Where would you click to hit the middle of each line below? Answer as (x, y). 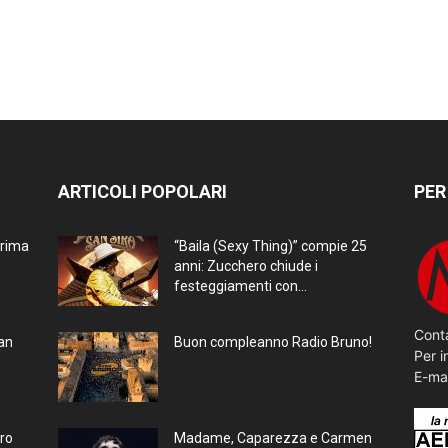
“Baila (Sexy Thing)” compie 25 (270, 246)
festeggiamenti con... (240, 286)
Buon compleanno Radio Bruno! (273, 342)
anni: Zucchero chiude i (246, 266)
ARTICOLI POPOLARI (142, 192)
